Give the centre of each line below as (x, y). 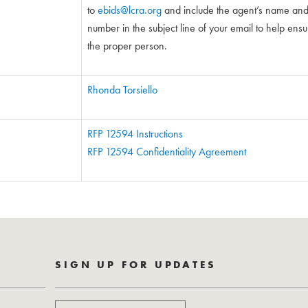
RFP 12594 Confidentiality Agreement (167, 152)
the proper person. (127, 46)
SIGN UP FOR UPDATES (135, 265)
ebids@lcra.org (130, 10)
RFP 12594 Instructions (135, 134)
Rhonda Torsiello (122, 90)
